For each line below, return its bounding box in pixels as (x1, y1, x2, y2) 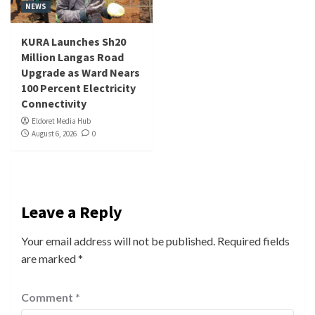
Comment (21, 290, 75, 304)
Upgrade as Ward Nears (21, 65, 140, 80)
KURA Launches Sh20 (21, 34, 126, 49)
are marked (21, 252, 78, 266)
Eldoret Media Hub (32, 116, 91, 127)
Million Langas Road (21, 50, 124, 65)
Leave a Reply (21, 201, 122, 224)
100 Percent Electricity (21, 81, 136, 96)
